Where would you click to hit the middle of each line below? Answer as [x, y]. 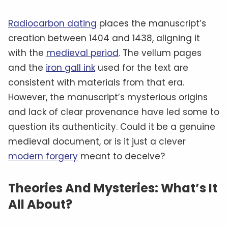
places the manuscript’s [151, 23]
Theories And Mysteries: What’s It [113, 188]
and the [27, 67]
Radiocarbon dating [52, 23]
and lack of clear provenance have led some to [114, 112]
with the [27, 53]
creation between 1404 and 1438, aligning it [104, 38]
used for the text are [142, 67]
